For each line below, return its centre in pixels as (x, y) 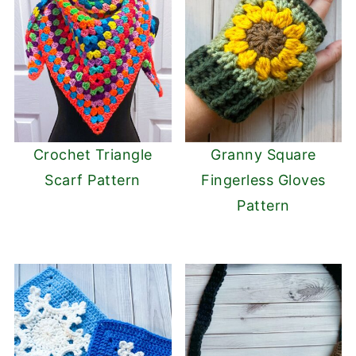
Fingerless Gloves (263, 180)
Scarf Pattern (93, 180)
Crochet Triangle (93, 155)
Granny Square (263, 155)
